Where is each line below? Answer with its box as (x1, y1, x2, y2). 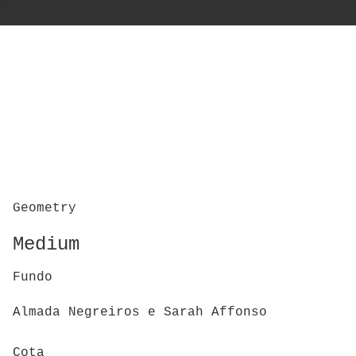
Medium (13, 234, 79, 255)
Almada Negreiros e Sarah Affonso (13, 305, 267, 320)
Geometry (13, 201, 76, 215)
